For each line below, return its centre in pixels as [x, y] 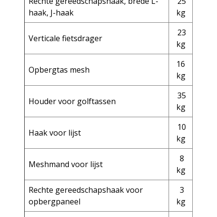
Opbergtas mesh [59, 70]
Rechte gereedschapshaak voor [86, 190]
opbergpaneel [54, 201]
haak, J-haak [51, 13]
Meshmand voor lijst [66, 164]
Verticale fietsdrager [65, 38]
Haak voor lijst [55, 133]
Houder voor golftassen [72, 101]
